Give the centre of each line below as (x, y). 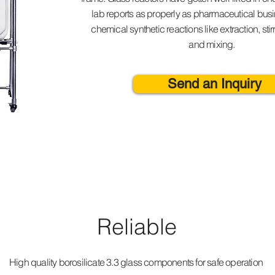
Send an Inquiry (215, 84)
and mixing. (212, 44)
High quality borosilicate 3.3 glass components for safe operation (136, 262)
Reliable (137, 227)
